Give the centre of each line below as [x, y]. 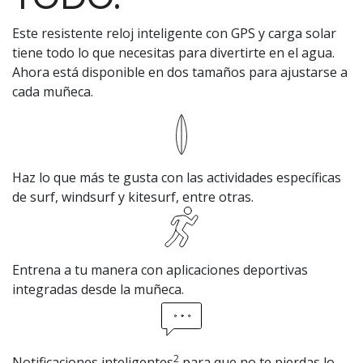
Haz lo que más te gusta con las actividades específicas [177, 178]
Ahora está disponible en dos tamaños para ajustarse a [180, 73]
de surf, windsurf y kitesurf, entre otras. [133, 197]
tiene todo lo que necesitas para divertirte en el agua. [173, 53]
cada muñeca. [53, 92]
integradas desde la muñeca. [98, 290]
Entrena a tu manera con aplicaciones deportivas [160, 270]
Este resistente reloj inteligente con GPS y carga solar [174, 34]
